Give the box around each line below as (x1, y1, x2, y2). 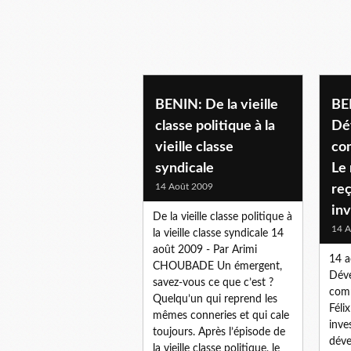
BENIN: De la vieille (155, 97, 278, 112)
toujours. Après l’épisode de (153, 326, 285, 338)
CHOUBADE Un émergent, (153, 260, 282, 272)
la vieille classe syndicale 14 (153, 227, 284, 239)
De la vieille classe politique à (153, 211, 292, 223)
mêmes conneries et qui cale (153, 309, 289, 321)
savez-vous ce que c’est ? (153, 277, 273, 288)
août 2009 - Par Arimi (153, 244, 257, 255)
